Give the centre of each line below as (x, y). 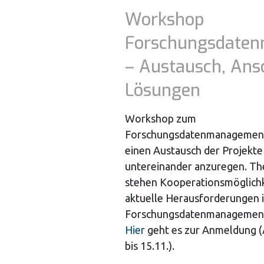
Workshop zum (161, 118)
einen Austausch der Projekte (194, 150)
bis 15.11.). (150, 246)
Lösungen (163, 90)
